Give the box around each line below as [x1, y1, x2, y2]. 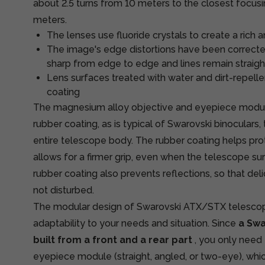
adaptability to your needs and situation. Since [33, 218, 238, 229]
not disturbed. [33, 185, 94, 196]
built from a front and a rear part [33, 234, 192, 245]
